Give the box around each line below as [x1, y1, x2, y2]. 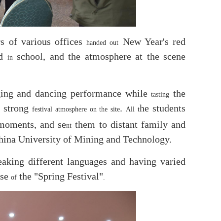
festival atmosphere [32, 105, 87, 113]
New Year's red [118, 36, 186, 47]
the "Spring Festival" [17, 170, 103, 182]
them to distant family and [72, 118, 186, 130]
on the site [89, 105, 120, 113]
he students [140, 102, 186, 113]
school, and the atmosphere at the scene [12, 50, 185, 62]
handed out [86, 38, 119, 46]
